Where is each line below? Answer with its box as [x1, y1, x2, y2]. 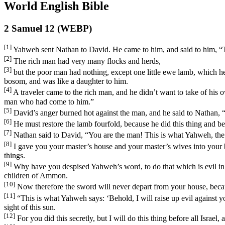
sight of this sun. [4, 203, 56, 212]
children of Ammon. [4, 171, 68, 180]
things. [4, 151, 25, 160]
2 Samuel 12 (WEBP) [4, 23, 92, 34]
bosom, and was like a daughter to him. [4, 77, 128, 86]
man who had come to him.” [4, 97, 94, 106]
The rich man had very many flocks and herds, [12, 57, 161, 66]
